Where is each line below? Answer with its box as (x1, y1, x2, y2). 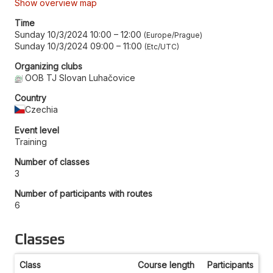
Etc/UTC (147, 41, 177, 51)
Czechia (25, 104, 58, 115)
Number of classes (15, 156, 90, 167)
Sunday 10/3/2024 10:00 (15, 29, 112, 40)
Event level (15, 124, 59, 135)
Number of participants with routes (15, 188, 152, 199)
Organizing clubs (15, 60, 82, 71)
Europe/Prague (146, 30, 200, 40)
